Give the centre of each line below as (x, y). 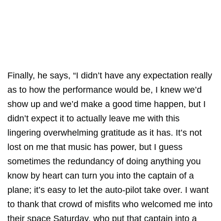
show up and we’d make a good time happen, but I (107, 104)
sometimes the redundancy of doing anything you (104, 161)
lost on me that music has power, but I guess (95, 147)
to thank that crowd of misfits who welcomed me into (110, 204)
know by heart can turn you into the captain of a (101, 176)
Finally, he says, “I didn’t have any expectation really (110, 75)
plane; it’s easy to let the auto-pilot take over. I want (108, 190)
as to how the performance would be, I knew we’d (105, 90)
